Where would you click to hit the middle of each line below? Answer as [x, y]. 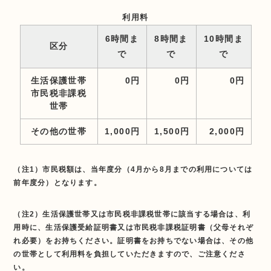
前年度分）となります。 [57, 182]
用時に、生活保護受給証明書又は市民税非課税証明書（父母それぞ [134, 227]
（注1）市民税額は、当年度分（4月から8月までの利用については [133, 169]
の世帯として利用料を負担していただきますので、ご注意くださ [129, 254]
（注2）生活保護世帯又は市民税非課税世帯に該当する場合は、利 [132, 214]
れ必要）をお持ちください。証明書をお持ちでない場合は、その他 [134, 240]
